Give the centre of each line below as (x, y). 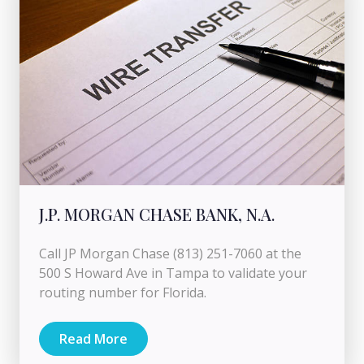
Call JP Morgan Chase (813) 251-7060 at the (170, 253)
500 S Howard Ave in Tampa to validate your (173, 273)
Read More (93, 338)
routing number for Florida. (123, 292)
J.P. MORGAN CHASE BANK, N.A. (157, 214)
